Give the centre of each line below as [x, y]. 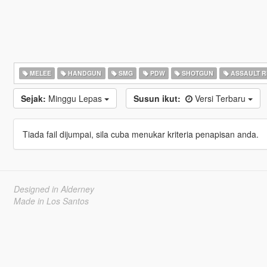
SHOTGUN [197, 73]
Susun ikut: [157, 98]
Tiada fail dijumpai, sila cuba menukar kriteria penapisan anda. [140, 134]
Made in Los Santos [51, 201]
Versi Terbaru [221, 98]
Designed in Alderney [54, 189]
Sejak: [33, 98]
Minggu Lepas [76, 98]
